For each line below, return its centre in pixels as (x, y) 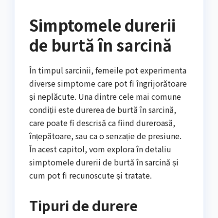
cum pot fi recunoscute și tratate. (91, 175)
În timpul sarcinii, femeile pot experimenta (108, 70)
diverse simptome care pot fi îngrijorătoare (108, 83)
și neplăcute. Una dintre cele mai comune (105, 97)
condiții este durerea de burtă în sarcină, (103, 110)
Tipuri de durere (83, 206)
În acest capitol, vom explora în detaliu (100, 149)
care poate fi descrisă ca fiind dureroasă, (102, 123)
